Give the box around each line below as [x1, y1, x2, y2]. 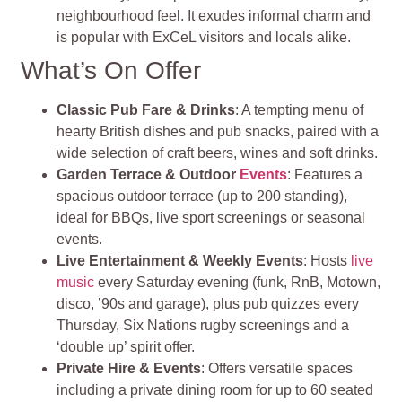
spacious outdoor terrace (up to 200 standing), [57, 188, 348, 204]
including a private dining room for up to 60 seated [57, 381, 374, 398]
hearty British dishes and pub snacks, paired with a [57, 123, 380, 139]
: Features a [287, 166, 363, 182]
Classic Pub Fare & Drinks [57, 101, 236, 118]
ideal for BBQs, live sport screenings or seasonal [57, 209, 366, 225]
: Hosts [303, 252, 352, 268]
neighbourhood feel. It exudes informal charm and [57, 7, 371, 23]
